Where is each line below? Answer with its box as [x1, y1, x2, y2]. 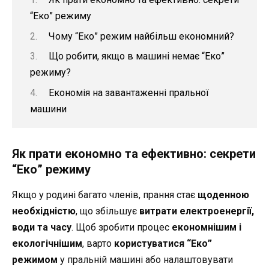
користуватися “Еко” [114, 237, 212, 249]
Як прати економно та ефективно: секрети [12, 146, 256, 161]
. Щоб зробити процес [71, 221, 172, 233]
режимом [12, 253, 58, 265]
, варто [82, 237, 114, 249]
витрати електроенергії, [139, 205, 254, 217]
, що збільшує [76, 205, 139, 217]
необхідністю [12, 205, 76, 217]
